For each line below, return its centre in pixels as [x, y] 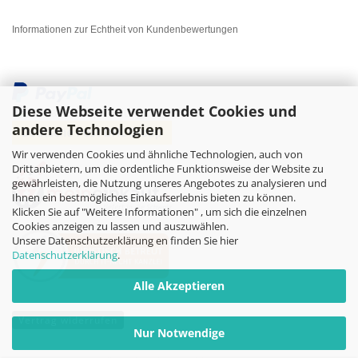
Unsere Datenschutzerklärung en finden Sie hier [125, 240]
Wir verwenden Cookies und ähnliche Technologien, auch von [157, 154]
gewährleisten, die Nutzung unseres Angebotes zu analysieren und [169, 183]
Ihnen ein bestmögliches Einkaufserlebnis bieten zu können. [154, 197]
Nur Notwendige [179, 333]
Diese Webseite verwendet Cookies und [154, 111]
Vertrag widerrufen [68, 320]
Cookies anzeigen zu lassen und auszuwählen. [120, 226]
